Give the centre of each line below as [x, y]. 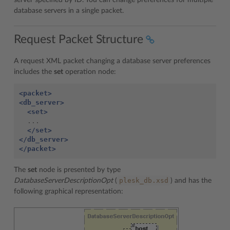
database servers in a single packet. [69, 11]
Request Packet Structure [79, 39]
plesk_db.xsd [144, 180]
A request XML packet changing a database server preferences [112, 61]
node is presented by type [79, 170]
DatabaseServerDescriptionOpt [63, 180]
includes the [34, 72]
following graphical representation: [69, 191]
